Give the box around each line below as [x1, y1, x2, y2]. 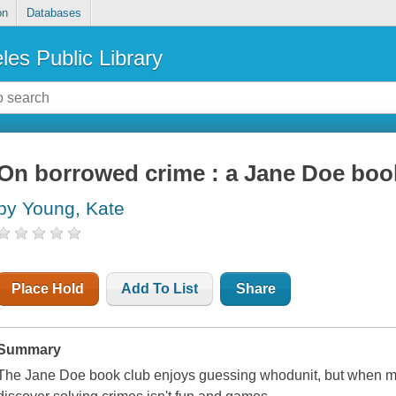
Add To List [121, 281, 199, 297]
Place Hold [11, 281, 85, 297]
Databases [26, 6, 81, 20]
